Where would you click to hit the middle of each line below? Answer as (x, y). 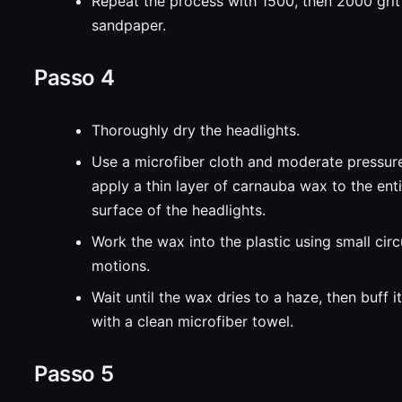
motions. (121, 266)
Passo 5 (74, 374)
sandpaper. (129, 25)
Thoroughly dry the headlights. (196, 130)
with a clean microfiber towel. (193, 321)
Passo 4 (74, 78)
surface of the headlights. (179, 210)
